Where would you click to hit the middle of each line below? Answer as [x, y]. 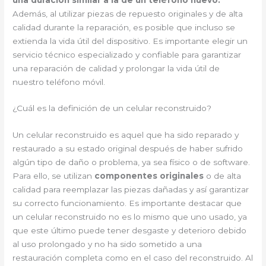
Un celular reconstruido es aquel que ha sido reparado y [126, 135]
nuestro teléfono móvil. [59, 82]
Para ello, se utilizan [54, 176]
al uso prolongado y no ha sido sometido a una [107, 244]
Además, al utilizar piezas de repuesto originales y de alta [128, 13]
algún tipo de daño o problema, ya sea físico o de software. [132, 162]
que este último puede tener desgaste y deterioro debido [130, 231]
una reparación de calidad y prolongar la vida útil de [116, 68]
